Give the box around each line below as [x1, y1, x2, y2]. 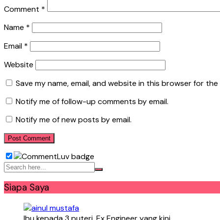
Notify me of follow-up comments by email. [16, 96, 168, 107]
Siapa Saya [4, 181, 49, 194]
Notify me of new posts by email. [16, 114, 132, 125]
